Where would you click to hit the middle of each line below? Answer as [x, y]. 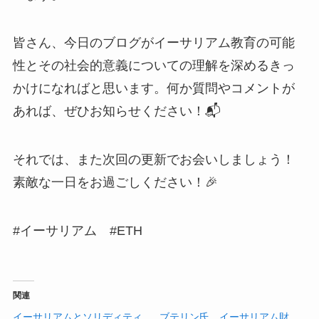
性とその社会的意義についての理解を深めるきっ [153, 66]
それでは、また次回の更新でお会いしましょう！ [153, 160]
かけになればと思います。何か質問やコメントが [153, 89]
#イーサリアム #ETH [77, 231]
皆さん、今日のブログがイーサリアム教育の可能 [153, 43]
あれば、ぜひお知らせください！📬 [116, 111]
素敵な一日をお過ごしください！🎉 [115, 183]
